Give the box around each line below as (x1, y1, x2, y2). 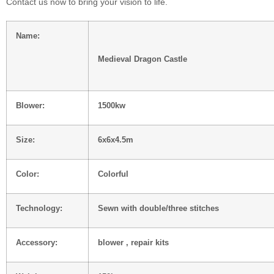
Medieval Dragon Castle (98, 54, 187, 64)
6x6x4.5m (98, 135, 133, 144)
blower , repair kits (98, 238, 169, 247)
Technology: (16, 204, 62, 213)
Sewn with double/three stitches (98, 204, 221, 213)
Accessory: (16, 238, 57, 247)
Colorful (98, 169, 128, 179)
